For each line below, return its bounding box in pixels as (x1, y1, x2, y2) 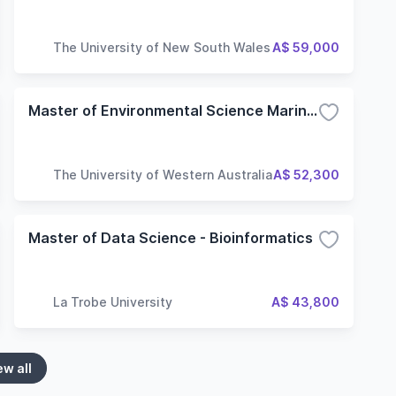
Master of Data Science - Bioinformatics (28, 229, 313, 247)
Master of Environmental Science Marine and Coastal (307, 102, 317, 119)
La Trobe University (53, 293, 172, 309)
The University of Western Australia (53, 166, 272, 182)
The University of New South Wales (53, 39, 270, 55)
